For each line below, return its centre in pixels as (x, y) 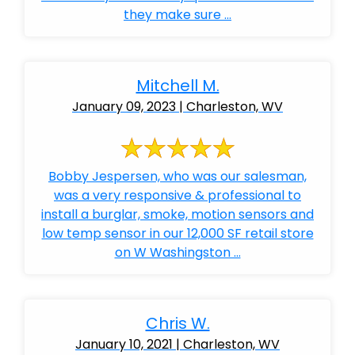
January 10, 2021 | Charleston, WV (177, 344)
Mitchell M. (177, 86)
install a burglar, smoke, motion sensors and (177, 214)
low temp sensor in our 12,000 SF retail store (177, 233)
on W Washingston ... (177, 252)
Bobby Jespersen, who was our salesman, (177, 176)
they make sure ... (177, 15)
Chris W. (177, 323)
